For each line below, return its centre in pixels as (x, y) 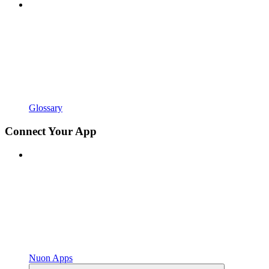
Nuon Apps (51, 258)
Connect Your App (51, 131)
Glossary (46, 108)
